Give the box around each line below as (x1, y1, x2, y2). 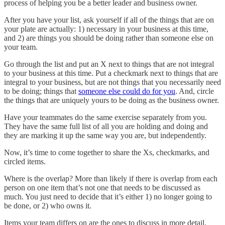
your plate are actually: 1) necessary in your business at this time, (4, 25, 208, 34)
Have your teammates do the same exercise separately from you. (4, 113, 207, 122)
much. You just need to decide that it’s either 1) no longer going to (4, 192, 212, 201)
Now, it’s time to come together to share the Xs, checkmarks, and (4, 148, 209, 157)
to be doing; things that (4, 87, 78, 96)
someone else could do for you (78, 87, 175, 96)
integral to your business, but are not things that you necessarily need (4, 78, 221, 87)
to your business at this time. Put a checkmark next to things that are (4, 69, 218, 78)
